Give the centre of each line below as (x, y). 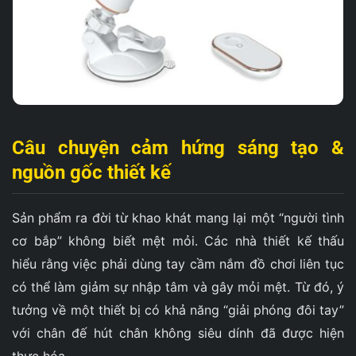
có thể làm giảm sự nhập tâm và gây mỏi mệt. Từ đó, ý (178, 287)
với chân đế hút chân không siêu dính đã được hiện (178, 333)
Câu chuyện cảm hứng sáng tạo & (178, 148)
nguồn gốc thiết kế (91, 173)
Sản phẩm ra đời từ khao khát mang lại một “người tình (178, 218)
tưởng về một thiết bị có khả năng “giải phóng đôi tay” (178, 310)
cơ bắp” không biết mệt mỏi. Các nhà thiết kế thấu (178, 241)
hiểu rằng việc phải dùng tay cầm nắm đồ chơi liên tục (178, 264)
